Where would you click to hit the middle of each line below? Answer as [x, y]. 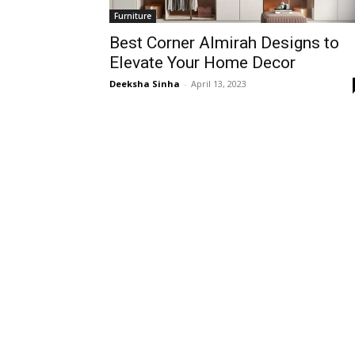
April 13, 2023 [219, 84]
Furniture [133, 16]
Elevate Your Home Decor [202, 63]
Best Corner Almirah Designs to [224, 43]
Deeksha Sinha [145, 84]
